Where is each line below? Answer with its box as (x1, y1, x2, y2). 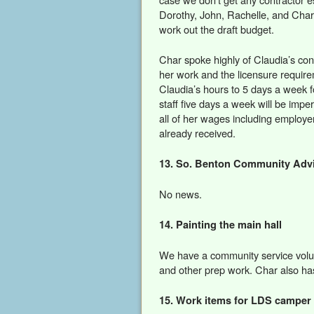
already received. (159, 125, 235, 140)
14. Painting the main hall (159, 217, 282, 231)
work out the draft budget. (159, 22, 274, 37)
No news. (159, 186, 202, 201)
